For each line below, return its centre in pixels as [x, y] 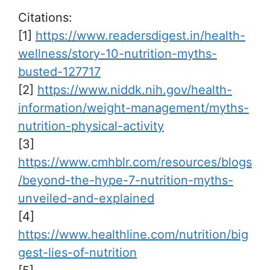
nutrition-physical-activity [91, 126]
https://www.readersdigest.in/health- [140, 35]
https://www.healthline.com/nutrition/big [133, 234]
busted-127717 [59, 71]
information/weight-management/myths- [133, 108]
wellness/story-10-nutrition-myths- [118, 53]
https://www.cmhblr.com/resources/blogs [135, 162]
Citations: [45, 17]
